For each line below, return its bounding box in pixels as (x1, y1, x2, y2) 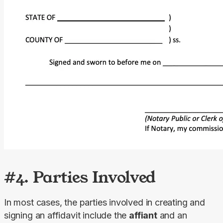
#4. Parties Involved (4, 166, 156, 188)
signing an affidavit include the (4, 210, 129, 221)
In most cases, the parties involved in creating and (4, 197, 205, 208)
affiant (129, 210, 157, 221)
